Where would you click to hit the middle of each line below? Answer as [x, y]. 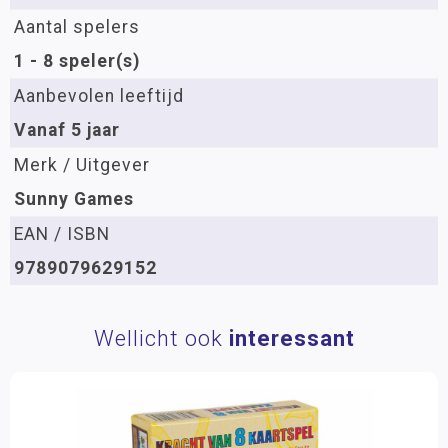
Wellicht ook [161, 338]
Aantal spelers [77, 27]
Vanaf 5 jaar [67, 130]
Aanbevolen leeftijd [99, 96]
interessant [291, 338]
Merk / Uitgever [82, 165]
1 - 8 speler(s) [77, 61]
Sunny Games [74, 199]
